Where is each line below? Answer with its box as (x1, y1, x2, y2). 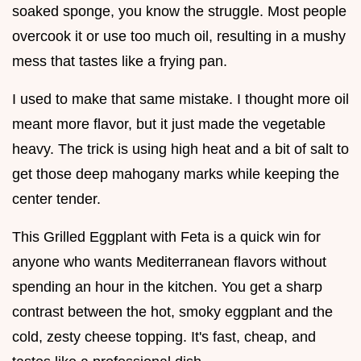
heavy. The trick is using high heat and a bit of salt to (12, 140, 349, 157)
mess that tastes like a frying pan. (12, 52, 227, 69)
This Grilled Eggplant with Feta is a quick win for (12, 228, 321, 245)
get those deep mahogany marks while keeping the (12, 165, 339, 182)
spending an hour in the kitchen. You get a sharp (12, 278, 322, 295)
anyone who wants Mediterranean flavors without (12, 253, 326, 270)
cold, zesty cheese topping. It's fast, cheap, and (12, 328, 316, 345)
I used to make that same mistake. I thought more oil (12, 90, 349, 107)
